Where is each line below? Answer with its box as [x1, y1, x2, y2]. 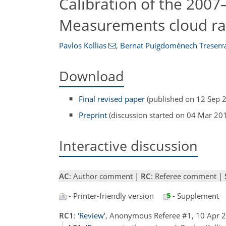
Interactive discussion [59, 136, 198, 155]
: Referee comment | [151, 171, 224, 181]
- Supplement [171, 191, 219, 201]
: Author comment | [69, 171, 141, 181]
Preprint [79, 109, 107, 120]
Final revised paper [79, 94, 145, 104]
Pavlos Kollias [59, 40, 106, 50]
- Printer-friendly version [67, 191, 154, 201]
